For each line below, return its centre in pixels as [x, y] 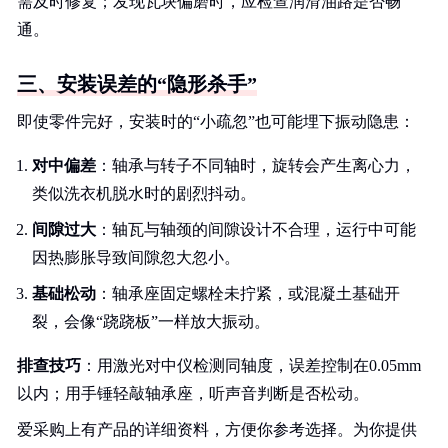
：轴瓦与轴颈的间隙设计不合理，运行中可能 [256, 229]
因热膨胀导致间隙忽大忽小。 [136, 257]
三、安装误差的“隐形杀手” [137, 84]
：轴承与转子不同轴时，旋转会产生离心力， [256, 165]
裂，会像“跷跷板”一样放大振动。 [151, 321]
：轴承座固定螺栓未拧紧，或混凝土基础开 [248, 293]
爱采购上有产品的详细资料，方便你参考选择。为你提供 [217, 429]
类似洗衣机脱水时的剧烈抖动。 [144, 193]
